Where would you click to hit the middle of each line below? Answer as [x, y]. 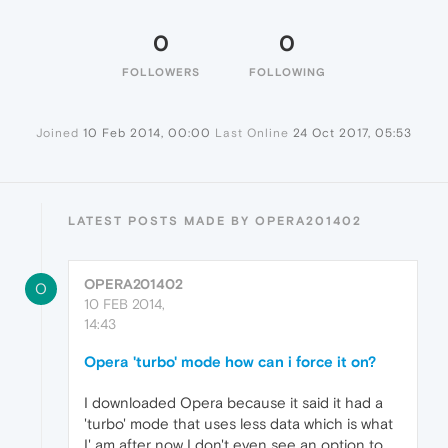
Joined [57, 133]
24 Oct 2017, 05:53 [352, 133]
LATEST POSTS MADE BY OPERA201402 [215, 221]
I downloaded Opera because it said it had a [233, 403]
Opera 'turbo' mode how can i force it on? [230, 362]
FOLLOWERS [161, 72]
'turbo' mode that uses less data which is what [238, 424]
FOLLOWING [287, 72]
